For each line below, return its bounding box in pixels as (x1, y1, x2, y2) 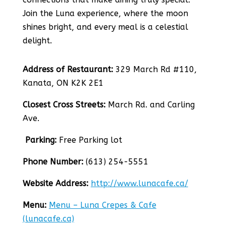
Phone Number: (22, 157, 83, 166)
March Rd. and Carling (105, 100, 195, 109)
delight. (22, 36, 52, 45)
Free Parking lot (56, 135, 122, 145)
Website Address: (22, 179, 88, 188)
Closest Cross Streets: (22, 100, 105, 109)
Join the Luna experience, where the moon (22, 9, 188, 18)
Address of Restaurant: (22, 65, 113, 74)
